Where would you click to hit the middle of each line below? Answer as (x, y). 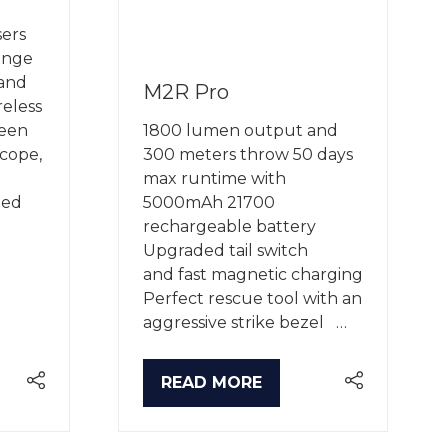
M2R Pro (186, 92)
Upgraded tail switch (225, 251)
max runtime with (214, 179)
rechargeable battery (229, 227)
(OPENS (192, 393)
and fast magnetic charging (253, 275)
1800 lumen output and (240, 131)
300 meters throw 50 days (248, 155)
